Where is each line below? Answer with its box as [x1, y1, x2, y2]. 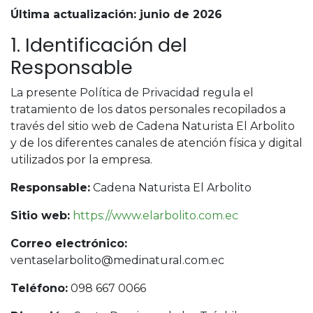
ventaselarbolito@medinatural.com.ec [10, 254, 224, 267]
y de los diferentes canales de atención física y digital [10, 136, 303, 150]
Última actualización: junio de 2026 [10, 8, 222, 21]
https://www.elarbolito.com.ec [73, 209, 238, 222]
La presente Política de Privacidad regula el [10, 86, 254, 99]
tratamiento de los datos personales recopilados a [10, 103, 286, 116]
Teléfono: [10, 282, 68, 295]
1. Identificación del [10, 32, 187, 58]
